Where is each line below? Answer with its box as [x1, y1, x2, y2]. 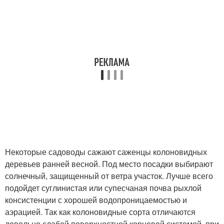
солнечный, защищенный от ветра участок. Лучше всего [5, 169, 213, 181]
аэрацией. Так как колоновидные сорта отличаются [5, 205, 195, 217]
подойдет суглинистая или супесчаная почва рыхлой [5, 181, 201, 193]
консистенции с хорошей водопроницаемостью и [5, 193, 187, 205]
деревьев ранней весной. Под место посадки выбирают [5, 157, 213, 169]
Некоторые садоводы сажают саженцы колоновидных [5, 145, 207, 157]
